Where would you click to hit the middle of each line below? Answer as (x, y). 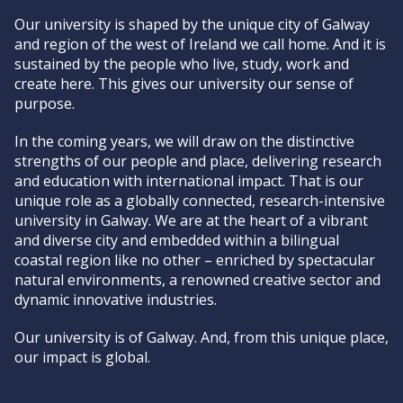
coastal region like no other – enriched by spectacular (195, 260)
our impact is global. (82, 357)
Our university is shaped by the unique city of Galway (192, 24)
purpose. (45, 103)
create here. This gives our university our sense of (184, 84)
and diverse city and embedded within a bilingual (177, 240)
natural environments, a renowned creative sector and (197, 280)
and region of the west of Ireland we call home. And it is (200, 44)
